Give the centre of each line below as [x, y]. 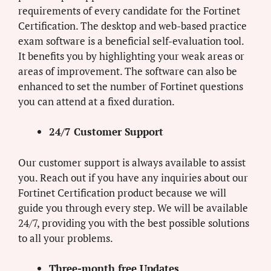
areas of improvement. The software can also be [128, 71]
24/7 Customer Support [106, 132]
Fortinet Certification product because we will [122, 192]
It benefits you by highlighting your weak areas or [131, 56]
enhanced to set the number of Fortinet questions [131, 86]
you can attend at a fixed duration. [96, 101]
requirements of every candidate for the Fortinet [129, 10]
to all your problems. [66, 238]
